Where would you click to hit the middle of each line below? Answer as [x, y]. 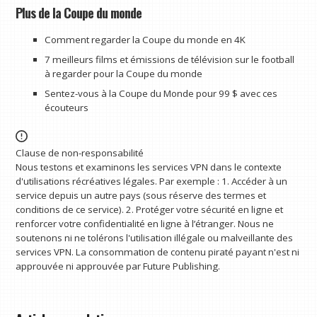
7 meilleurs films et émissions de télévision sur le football [169, 60]
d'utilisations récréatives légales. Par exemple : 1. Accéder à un [152, 181]
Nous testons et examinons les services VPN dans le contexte [149, 167]
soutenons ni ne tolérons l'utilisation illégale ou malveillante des [155, 237]
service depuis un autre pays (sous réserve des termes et [141, 195]
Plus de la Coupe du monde [79, 13]
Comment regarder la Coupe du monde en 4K [145, 40]
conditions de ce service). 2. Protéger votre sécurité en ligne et [150, 209]
